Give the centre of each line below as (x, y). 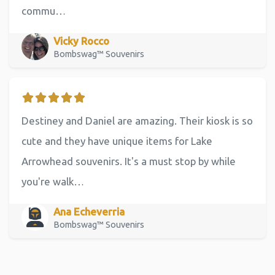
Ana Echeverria (89, 211)
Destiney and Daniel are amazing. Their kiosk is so (137, 120)
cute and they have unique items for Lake (117, 141)
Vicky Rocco (81, 41)
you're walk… (53, 181)
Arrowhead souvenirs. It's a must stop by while (129, 161)
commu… (44, 10)
